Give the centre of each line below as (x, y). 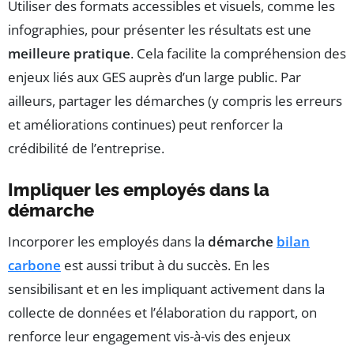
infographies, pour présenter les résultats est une (160, 29)
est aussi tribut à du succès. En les (165, 265)
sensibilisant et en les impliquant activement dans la (166, 288)
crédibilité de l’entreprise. (86, 148)
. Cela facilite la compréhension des (238, 53)
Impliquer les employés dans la (139, 189)
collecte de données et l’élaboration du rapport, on (162, 312)
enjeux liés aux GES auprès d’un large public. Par (154, 77)
